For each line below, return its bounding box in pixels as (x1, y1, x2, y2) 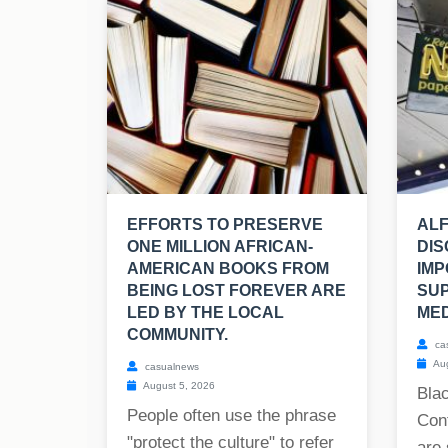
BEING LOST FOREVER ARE (127, 282, 346, 300)
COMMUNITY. (127, 326, 228, 344)
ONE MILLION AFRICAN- (127, 238, 313, 256)
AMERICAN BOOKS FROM (127, 260, 329, 278)
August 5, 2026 (141, 380, 215, 392)
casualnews (142, 361, 199, 373)
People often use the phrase (127, 406, 336, 426)
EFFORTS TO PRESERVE (127, 216, 323, 234)
